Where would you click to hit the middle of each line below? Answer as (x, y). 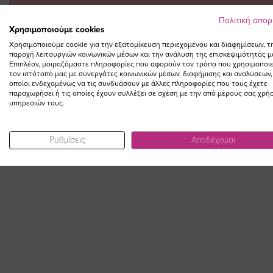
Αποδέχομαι (213, 140)
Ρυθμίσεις (67, 140)
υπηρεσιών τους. (37, 103)
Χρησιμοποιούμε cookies (57, 30)
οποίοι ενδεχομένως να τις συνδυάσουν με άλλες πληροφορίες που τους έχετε (138, 83)
